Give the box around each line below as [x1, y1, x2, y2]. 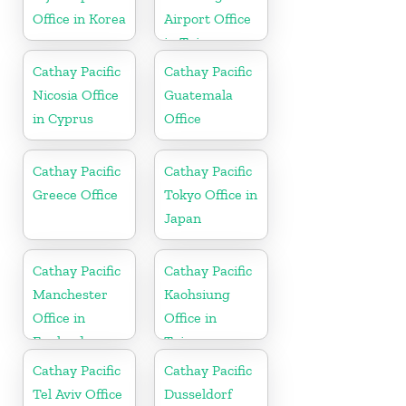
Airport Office [164, 9, 252, 27]
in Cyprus [33, 109, 93, 127]
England [33, 332, 84, 350]
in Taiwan [164, 33, 227, 51]
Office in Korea [33, 9, 126, 27]
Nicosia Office [33, 85, 119, 103]
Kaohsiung [164, 285, 231, 303]
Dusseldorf [164, 384, 233, 402]
